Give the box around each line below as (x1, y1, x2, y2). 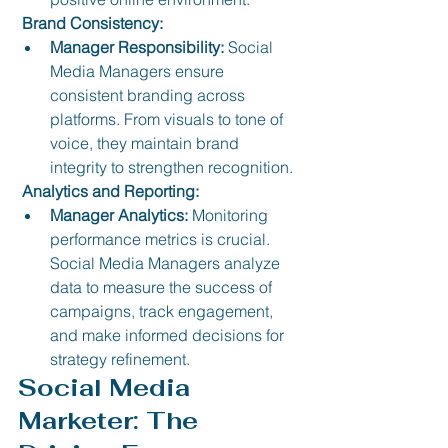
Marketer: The (18, 404, 205, 436)
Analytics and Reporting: (22, 180, 199, 201)
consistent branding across (50, 84, 249, 105)
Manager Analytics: (50, 204, 188, 225)
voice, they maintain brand (50, 132, 243, 153)
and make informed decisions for (50, 324, 288, 345)
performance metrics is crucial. (50, 228, 274, 249)
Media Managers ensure (50, 60, 228, 81)
